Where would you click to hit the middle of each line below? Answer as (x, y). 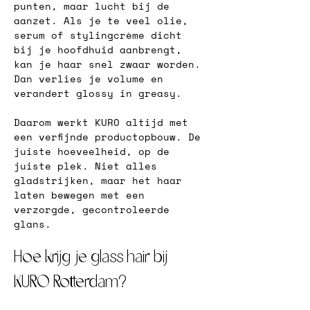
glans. (33, 224)
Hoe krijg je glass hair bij (92, 258)
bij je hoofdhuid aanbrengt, (101, 49)
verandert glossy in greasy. (98, 93)
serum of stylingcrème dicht (101, 35)
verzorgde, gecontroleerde (95, 209)
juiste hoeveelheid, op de (95, 151)
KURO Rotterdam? (70, 283)
